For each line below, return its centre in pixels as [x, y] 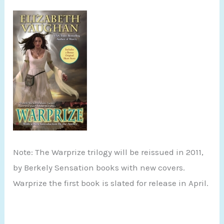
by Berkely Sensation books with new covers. [99, 167]
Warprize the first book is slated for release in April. [111, 183]
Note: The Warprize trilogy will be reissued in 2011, [108, 152]
